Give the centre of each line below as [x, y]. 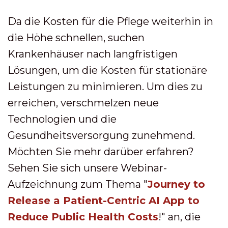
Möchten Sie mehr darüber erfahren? [101, 152]
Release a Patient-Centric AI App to [104, 201]
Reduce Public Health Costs [83, 217]
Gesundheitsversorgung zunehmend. [101, 135]
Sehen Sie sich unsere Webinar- [87, 168]
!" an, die [179, 217]
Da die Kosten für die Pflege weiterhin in [110, 21]
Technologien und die [62, 119]
